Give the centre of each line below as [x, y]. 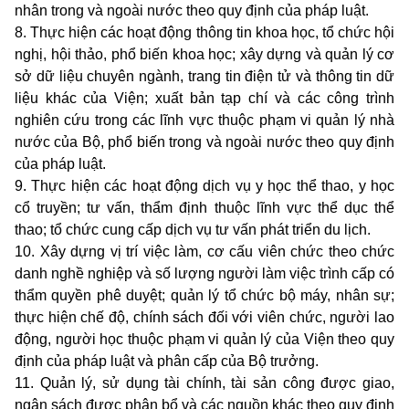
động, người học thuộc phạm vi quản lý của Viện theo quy [204, 340]
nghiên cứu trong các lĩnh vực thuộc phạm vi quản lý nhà [204, 121]
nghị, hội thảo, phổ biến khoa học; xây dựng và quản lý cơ [204, 55]
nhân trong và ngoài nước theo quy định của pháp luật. [192, 11]
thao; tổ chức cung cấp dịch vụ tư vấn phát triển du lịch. [193, 230]
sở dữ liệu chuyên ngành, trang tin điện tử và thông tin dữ [204, 77]
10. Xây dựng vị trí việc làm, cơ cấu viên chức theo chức [204, 252]
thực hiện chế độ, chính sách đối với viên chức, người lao [204, 318]
